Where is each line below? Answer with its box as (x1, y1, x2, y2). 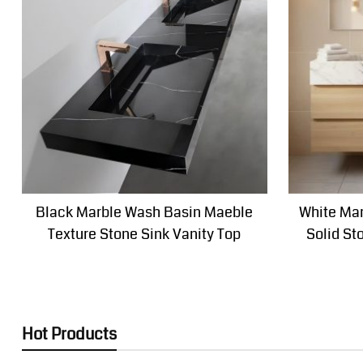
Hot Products (21, 322, 117, 347)
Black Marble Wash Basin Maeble (36, 201, 254, 223)
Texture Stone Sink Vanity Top (48, 223, 241, 245)
